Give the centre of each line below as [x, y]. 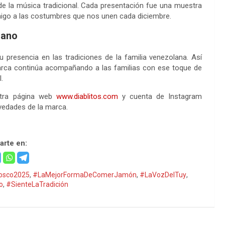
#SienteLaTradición [37, 185]
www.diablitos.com [87, 96]
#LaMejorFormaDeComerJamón [85, 175]
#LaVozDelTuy [163, 175]
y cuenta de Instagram [160, 96]
